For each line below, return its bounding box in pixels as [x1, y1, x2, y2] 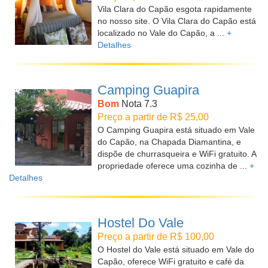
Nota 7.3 [119, 99, 157, 109]
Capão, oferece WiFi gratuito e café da [98, 257, 244, 266]
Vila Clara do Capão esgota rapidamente [98, 4, 252, 14]
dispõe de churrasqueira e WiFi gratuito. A [98, 149, 256, 159]
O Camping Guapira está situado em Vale [98, 125, 255, 135]
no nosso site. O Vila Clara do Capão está [98, 16, 256, 26]
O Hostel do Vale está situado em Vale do [98, 245, 254, 254]
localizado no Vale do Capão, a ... [98, 28, 227, 38]
